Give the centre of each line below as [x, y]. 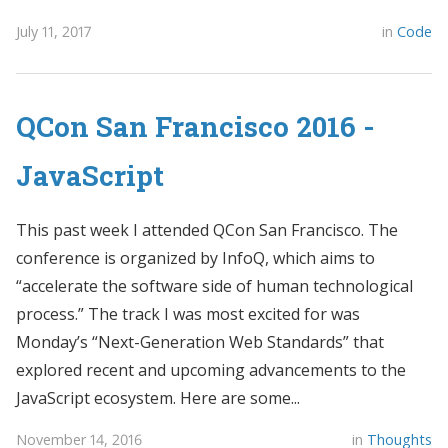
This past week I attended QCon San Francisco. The [207, 230]
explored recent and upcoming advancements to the [211, 370]
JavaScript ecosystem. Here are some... [158, 398]
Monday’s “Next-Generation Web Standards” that [200, 342]
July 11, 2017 [53, 31]
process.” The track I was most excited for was [188, 314]
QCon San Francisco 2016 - [195, 126]
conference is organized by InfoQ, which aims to [195, 258]
